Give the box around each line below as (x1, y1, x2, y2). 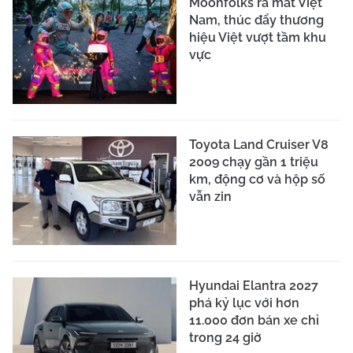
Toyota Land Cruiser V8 (189, 136, 329, 152)
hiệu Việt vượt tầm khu (189, 29, 326, 45)
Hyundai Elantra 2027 (189, 278, 318, 294)
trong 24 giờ (189, 330, 262, 346)
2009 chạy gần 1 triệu (189, 154, 318, 169)
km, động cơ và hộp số (189, 171, 325, 187)
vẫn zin (189, 188, 232, 204)
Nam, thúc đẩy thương (189, 12, 324, 28)
